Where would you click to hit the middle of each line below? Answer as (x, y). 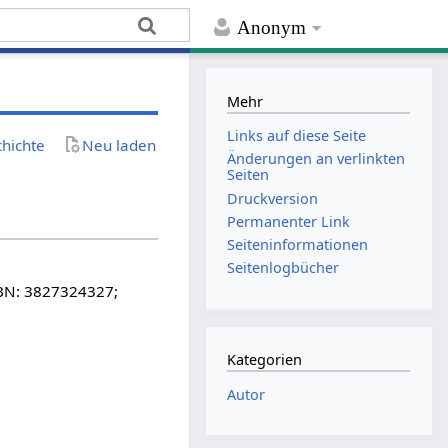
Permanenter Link (289, 221)
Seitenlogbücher (283, 268)
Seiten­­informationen (298, 244)
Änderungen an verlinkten (316, 159)
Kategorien (265, 360)
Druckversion (273, 198)
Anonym (272, 28)
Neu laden (119, 144)
